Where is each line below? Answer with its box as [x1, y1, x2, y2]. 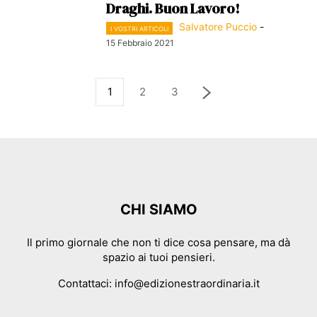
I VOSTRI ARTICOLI [110, 24, 168, 33]
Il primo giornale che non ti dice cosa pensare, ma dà [27, 235, 290, 249]
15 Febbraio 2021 [106, 37, 174, 48]
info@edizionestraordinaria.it [114, 276, 260, 290]
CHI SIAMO [120, 200, 197, 218]
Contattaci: [57, 276, 115, 290]
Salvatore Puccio [179, 21, 257, 33]
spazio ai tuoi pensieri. [102, 250, 215, 264]
